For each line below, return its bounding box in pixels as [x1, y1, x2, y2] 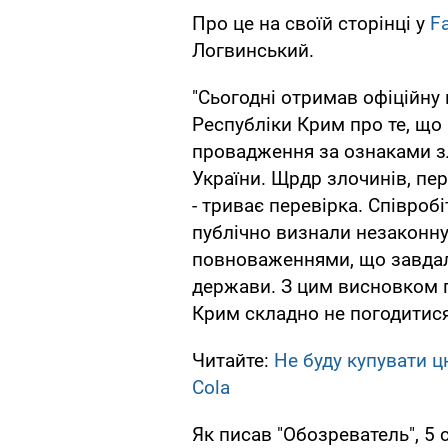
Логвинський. [192, 39, 314, 63]
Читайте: [192, 349, 274, 373]
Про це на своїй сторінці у [192, 12, 430, 36]
